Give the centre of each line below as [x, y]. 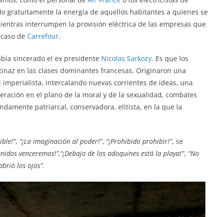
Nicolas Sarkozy [126, 58]
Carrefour [43, 36]
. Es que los [170, 58]
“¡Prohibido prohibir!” [139, 141]
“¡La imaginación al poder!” [61, 141]
